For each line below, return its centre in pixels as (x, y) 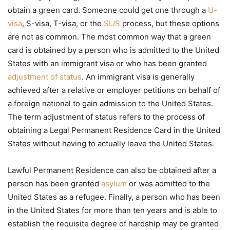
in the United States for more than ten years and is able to (112, 210)
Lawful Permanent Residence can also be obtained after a (112, 170)
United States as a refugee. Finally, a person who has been (114, 197)
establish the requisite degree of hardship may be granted (113, 224)
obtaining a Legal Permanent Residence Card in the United (114, 130)
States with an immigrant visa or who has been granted (107, 64)
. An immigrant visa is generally (138, 77)
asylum (114, 184)
